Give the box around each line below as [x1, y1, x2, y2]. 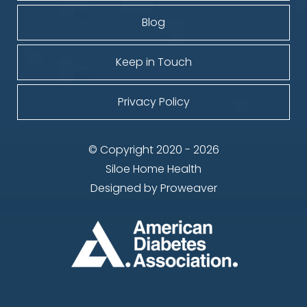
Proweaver [160, 180, 217, 197]
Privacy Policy [117, 94, 190, 110]
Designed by [90, 180, 160, 197]
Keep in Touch [115, 54, 192, 71]
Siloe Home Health [106, 161, 201, 177]
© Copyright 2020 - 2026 [88, 142, 219, 158]
